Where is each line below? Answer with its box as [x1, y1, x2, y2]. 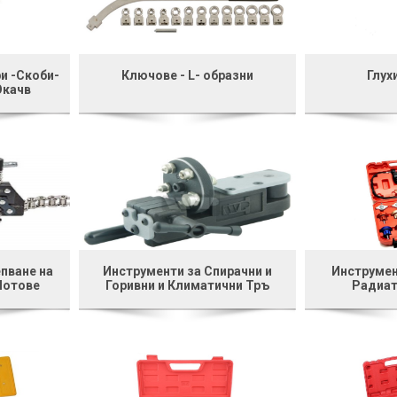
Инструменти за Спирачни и [102, 263, 272, 278]
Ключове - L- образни [121, 67, 253, 82]
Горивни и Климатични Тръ [105, 277, 269, 292]
